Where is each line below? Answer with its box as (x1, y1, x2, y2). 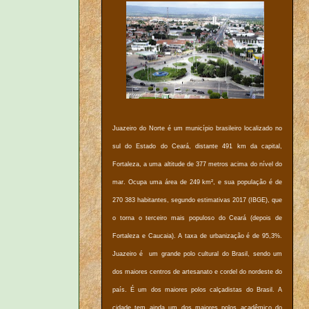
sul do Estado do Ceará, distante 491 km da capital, (112, 143, 282, 150)
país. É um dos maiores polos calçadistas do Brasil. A (112, 286, 282, 294)
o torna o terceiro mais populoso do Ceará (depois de (112, 215, 282, 222)
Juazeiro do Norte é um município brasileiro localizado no (112, 125, 282, 132)
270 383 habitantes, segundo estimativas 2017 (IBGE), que (112, 197, 282, 204)
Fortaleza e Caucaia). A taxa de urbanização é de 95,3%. (112, 232, 282, 240)
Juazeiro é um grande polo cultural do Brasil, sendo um (112, 250, 282, 258)
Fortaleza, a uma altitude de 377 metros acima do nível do (112, 161, 282, 168)
